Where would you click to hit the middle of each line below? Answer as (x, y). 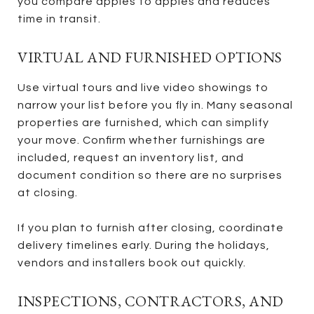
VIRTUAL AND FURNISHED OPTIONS (150, 57)
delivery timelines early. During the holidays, (144, 245)
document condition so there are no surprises (150, 175)
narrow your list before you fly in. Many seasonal (155, 105)
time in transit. (59, 19)
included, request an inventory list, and (131, 157)
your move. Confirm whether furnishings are (142, 140)
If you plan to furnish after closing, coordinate (151, 227)
